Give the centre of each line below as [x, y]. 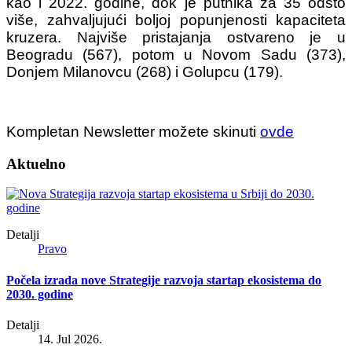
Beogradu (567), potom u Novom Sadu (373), [176, 54]
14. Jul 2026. [70, 339]
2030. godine [40, 294]
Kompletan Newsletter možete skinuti [133, 131]
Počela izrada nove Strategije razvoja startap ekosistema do [164, 280]
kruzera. [42, 37]
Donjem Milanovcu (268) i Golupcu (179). [145, 71]
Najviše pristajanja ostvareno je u [211, 37]
